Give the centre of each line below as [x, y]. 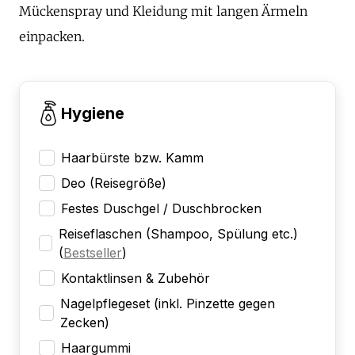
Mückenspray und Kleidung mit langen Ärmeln [163, 11]
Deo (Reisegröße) [114, 183]
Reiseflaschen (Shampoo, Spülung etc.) [178, 233]
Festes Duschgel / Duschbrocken [161, 208]
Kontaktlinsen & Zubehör [136, 278]
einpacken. [52, 36]
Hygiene [93, 113]
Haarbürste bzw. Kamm [132, 157]
